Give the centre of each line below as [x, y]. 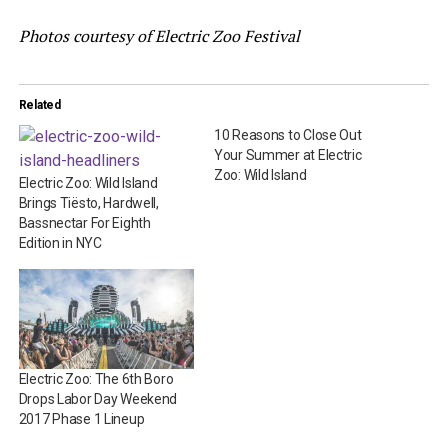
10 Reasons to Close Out [287, 135]
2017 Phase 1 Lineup [81, 419]
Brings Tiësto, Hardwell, [88, 203]
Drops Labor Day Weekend [98, 399]
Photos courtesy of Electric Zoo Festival [159, 36]
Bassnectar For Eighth [84, 223]
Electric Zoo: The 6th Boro [96, 379]
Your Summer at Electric [287, 155]
